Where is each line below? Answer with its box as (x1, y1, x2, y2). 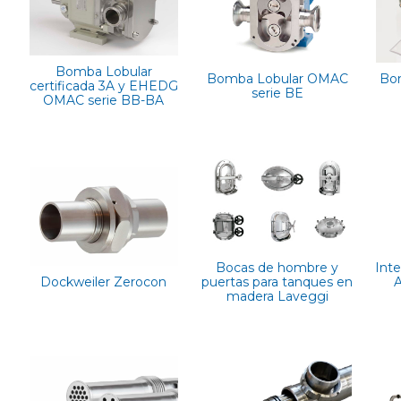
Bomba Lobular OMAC (206, 71, 348, 88)
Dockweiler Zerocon (40, 274, 167, 291)
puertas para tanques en (201, 274, 354, 291)
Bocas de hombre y (216, 260, 339, 277)
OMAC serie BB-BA (43, 92, 165, 109)
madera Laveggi (226, 288, 328, 305)
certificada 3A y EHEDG (29, 78, 178, 95)
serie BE (251, 85, 303, 102)
